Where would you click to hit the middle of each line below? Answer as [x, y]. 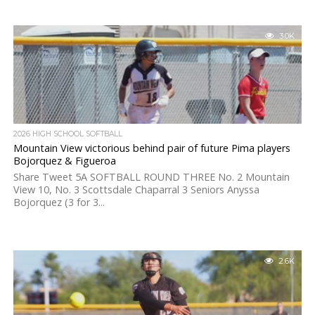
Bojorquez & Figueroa [64, 161]
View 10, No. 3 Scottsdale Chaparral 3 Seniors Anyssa [136, 189]
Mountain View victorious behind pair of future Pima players [152, 148]
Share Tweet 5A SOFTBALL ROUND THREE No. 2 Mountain [151, 177]
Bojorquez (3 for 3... [59, 202]
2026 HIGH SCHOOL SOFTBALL [67, 134]
